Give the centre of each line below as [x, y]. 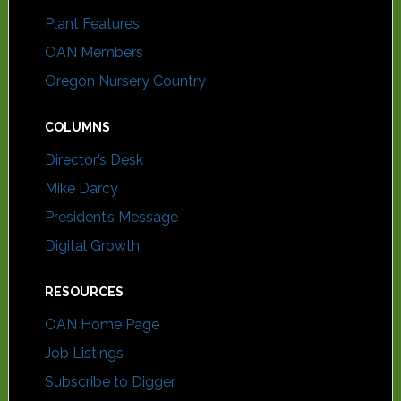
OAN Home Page [102, 324]
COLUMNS [77, 127]
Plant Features [92, 24]
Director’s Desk [94, 160]
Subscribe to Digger [110, 382]
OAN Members [94, 52]
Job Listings [84, 353]
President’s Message [111, 217]
